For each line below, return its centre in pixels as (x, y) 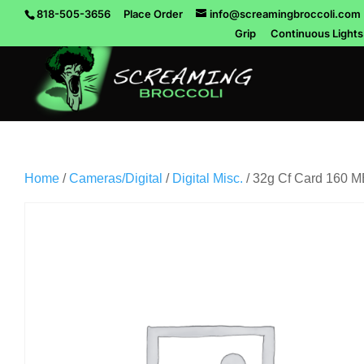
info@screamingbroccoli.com (285, 13)
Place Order (153, 13)
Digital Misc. (208, 178)
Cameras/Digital (116, 178)
